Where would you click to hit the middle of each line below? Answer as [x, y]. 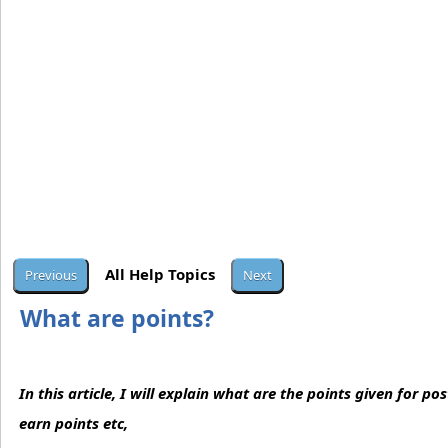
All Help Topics [160, 273]
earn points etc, [73, 423]
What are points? [117, 318]
